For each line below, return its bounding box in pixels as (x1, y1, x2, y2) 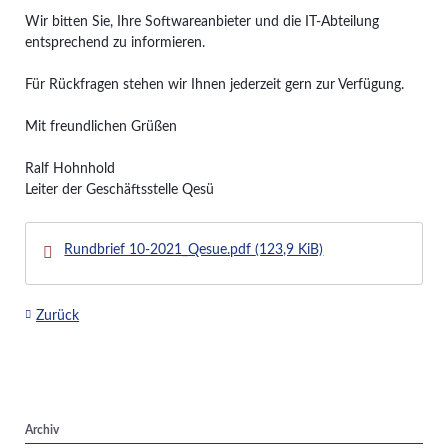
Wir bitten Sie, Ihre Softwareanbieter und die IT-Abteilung (24, 14, 379, 29)
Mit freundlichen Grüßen (24, 119, 177, 134)
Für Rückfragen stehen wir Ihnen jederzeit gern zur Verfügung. (24, 77, 404, 92)
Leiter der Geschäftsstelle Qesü (24, 182, 214, 197)
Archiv (24, 424, 59, 437)
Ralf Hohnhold (24, 161, 115, 176)
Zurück (36, 309, 80, 324)
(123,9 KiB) (255, 243, 324, 258)
